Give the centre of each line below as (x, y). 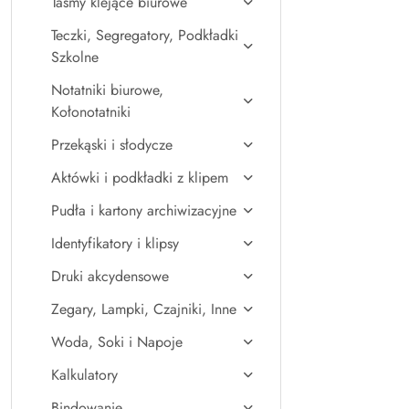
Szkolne (75, 57)
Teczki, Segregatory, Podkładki (145, 35)
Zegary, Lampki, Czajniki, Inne (144, 309)
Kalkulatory (84, 375)
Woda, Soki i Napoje (117, 342)
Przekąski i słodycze (112, 145)
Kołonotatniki (91, 112)
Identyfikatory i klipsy (115, 243)
